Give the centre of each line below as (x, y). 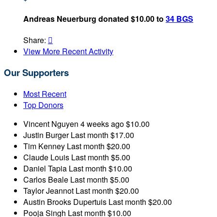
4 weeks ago (102, 124)
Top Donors (43, 105)
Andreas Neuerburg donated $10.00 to (94, 19)
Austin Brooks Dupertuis (66, 201)
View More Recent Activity (68, 51)
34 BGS (179, 19)
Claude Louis (47, 157)
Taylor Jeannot (49, 190)
